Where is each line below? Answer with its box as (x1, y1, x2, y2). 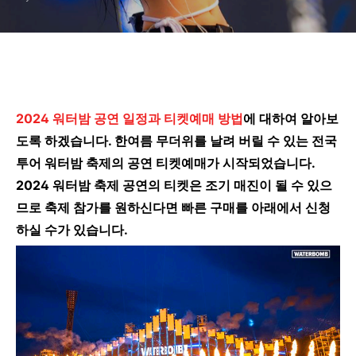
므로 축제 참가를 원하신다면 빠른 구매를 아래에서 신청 (16, 199, 331, 215)
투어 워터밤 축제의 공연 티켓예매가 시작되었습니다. (16, 155, 315, 171)
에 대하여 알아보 (243, 110, 339, 126)
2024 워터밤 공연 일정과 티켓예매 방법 (16, 110, 243, 126)
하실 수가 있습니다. (16, 222, 128, 238)
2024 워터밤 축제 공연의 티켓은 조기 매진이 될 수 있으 (16, 177, 332, 193)
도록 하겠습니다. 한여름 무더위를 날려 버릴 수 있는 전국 (16, 133, 337, 149)
